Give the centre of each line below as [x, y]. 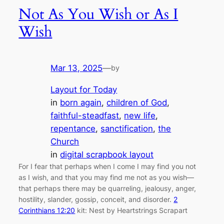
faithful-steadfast [85, 115]
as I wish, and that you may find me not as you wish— [106, 177]
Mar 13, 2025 [77, 68]
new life [140, 115]
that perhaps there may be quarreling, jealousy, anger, [107, 188]
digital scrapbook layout [107, 154]
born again [81, 102]
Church [65, 141]
